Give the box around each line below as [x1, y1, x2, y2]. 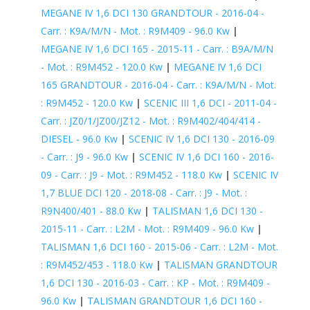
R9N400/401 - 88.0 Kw [40, 203, 141, 217]
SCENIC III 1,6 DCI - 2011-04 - [143, 95, 277, 109]
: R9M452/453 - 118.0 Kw [40, 257, 153, 271]
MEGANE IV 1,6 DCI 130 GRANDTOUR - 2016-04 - [40, 6, 264, 19]
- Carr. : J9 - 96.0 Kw [40, 149, 128, 163]
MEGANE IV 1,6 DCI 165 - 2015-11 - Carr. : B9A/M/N [40, 42, 273, 55]
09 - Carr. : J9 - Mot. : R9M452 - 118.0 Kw [40, 167, 222, 181]
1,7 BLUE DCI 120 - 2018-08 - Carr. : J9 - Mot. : [40, 185, 247, 199]
